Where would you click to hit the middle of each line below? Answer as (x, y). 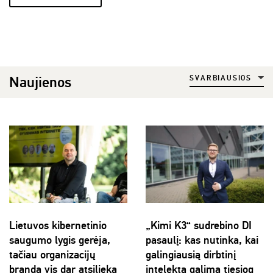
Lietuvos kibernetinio (58, 225)
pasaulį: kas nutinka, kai (202, 240)
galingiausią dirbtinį (191, 254)
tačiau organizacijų (52, 254)
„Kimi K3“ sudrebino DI (199, 225)
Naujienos (40, 83)
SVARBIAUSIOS (221, 79)
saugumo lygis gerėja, (60, 240)
